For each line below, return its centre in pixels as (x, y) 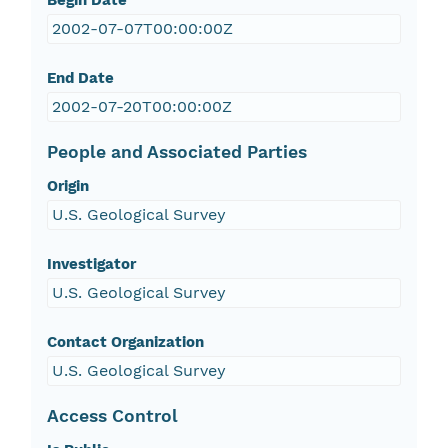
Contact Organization (125, 342)
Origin (67, 186)
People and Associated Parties (176, 152)
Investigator (91, 264)
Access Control (112, 416)
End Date (80, 78)
